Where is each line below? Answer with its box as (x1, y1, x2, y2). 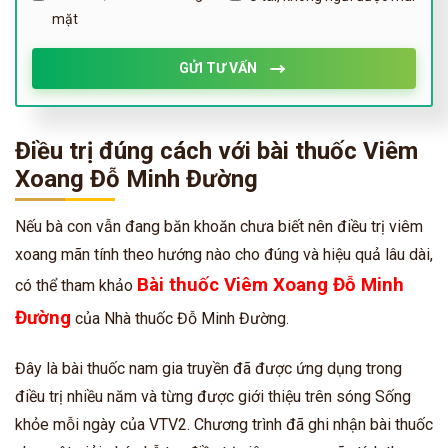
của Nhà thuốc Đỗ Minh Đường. (71, 308, 289, 328)
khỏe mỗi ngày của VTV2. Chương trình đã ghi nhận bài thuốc (15, 414, 433, 434)
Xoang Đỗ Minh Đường (15, 164, 258, 193)
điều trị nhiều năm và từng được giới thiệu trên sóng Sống (15, 386, 411, 406)
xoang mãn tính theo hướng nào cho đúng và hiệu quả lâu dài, (15, 244, 433, 264)
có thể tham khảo (15, 275, 137, 295)
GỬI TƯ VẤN (178, 59, 260, 76)
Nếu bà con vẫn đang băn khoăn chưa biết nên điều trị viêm (15, 216, 423, 236)
